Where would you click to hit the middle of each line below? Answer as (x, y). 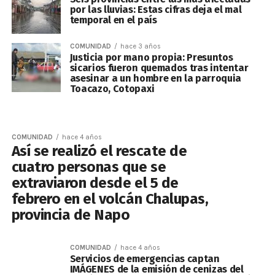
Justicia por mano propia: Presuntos (151, 57)
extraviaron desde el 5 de (95, 183)
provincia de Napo (71, 215)
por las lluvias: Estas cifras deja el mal (156, 10)
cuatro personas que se (89, 167)
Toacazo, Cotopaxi (112, 89)
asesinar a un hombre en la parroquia (156, 78)
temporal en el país (113, 20)
